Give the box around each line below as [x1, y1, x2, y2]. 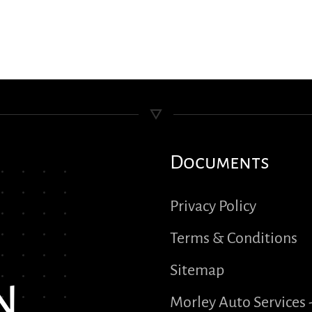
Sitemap [170, 262, 224, 279]
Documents [170, 152, 270, 173]
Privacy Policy [170, 198, 256, 214]
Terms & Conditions [170, 230, 297, 247]
